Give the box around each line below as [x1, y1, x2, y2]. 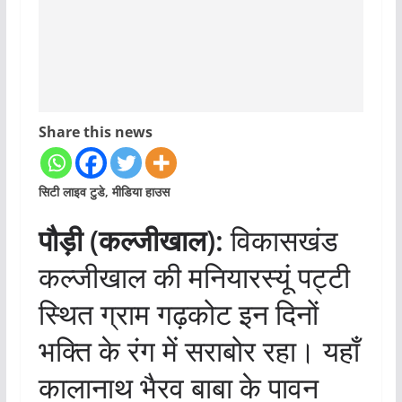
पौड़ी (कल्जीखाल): [38, 221, 223, 260]
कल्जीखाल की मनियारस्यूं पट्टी [38, 258, 350, 297]
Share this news [38, 122, 153, 143]
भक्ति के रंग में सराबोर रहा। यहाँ [38, 331, 360, 371]
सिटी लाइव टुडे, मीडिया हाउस [38, 183, 170, 201]
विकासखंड [223, 221, 338, 260]
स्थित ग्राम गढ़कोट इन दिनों [38, 294, 319, 334]
